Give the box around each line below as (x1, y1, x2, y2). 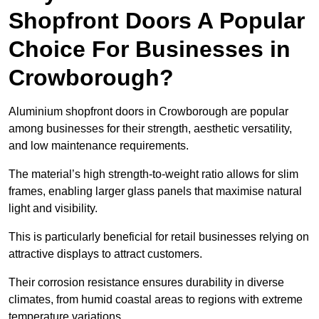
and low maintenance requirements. (9, 140, 192, 152)
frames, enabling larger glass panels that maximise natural (9, 185, 302, 198)
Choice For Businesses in (9, 36, 291, 63)
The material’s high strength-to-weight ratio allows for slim (9, 168, 298, 181)
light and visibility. (9, 202, 100, 215)
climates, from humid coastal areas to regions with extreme (9, 293, 303, 306)
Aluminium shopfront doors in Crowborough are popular (9, 105, 288, 118)
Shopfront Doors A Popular (9, 8, 305, 34)
